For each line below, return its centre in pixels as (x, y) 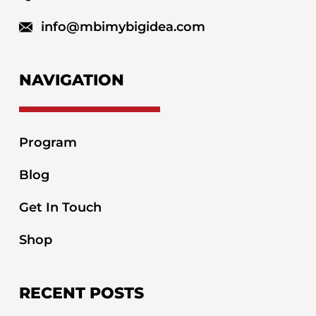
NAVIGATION (71, 80)
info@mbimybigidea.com (123, 26)
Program (48, 143)
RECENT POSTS (81, 293)
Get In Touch (60, 208)
